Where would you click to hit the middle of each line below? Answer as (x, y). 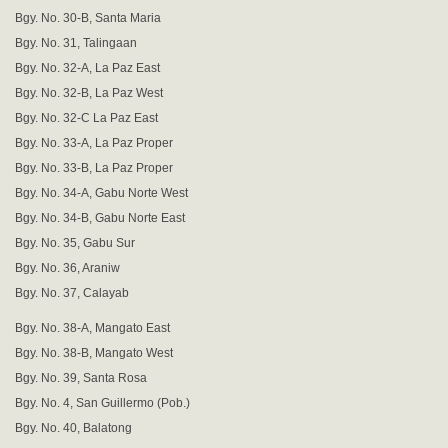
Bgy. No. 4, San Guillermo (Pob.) (102, 403)
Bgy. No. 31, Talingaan (76, 43)
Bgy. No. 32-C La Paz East (86, 118)
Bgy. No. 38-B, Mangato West (94, 353)
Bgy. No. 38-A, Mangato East (92, 328)
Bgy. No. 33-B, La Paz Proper (94, 168)
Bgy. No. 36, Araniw (67, 268)
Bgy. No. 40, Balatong (73, 428)
